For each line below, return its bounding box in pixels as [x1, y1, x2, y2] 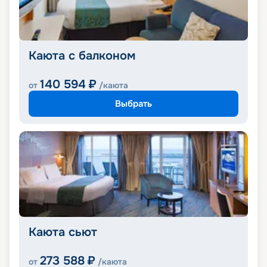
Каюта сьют [29, 225, 97, 240]
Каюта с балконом [29, 48, 135, 64]
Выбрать [115, 97, 152, 110]
